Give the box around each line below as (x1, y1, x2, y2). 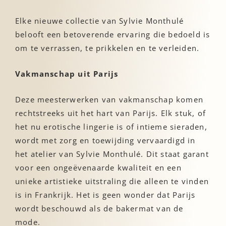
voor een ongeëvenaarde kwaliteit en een (15, 162, 182, 173)
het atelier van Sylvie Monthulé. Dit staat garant (15, 148, 209, 159)
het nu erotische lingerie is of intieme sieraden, (15, 121, 207, 132)
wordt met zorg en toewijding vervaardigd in (15, 135, 196, 145)
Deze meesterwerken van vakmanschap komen (15, 94, 204, 104)
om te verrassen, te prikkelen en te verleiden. (15, 42, 200, 53)
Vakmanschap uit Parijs (15, 68, 119, 79)
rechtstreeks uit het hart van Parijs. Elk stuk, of (15, 107, 206, 118)
